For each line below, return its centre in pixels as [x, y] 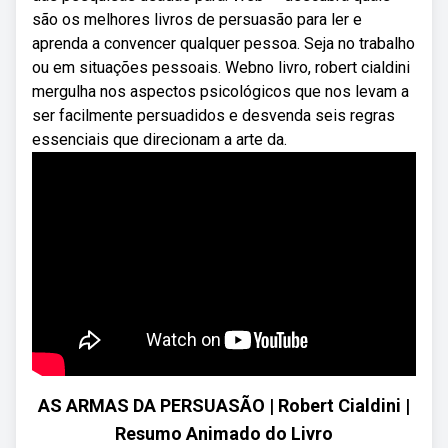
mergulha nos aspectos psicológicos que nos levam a [220, 91]
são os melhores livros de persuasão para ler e [197, 19]
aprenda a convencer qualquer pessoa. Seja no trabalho [223, 43]
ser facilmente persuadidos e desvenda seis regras [213, 115]
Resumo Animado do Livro [224, 433]
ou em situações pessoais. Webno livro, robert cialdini [221, 67]
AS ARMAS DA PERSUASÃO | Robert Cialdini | [224, 405]
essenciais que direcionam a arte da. [159, 139]
